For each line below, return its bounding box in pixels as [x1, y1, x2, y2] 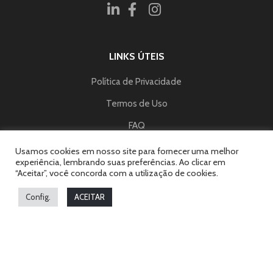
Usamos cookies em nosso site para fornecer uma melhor [15, 146, 238, 157]
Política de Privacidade [91, 76, 182, 87]
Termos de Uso [105, 97, 168, 109]
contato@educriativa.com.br [85, 187, 199, 199]
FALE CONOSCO [100, 158, 173, 171]
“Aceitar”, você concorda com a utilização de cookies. [15, 168, 218, 179]
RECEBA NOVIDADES [89, 229, 184, 241]
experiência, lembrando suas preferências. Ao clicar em [15, 157, 225, 168]
